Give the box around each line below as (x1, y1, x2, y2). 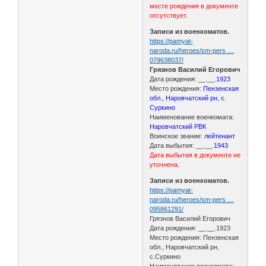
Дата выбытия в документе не (150, 151, 241, 159)
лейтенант (204, 132, 236, 140)
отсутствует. (150, 11, 190, 19)
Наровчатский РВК (150, 122, 207, 130)
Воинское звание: (150, 132, 205, 140)
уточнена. (150, 160, 180, 168)
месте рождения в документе (150, 2, 239, 9)
